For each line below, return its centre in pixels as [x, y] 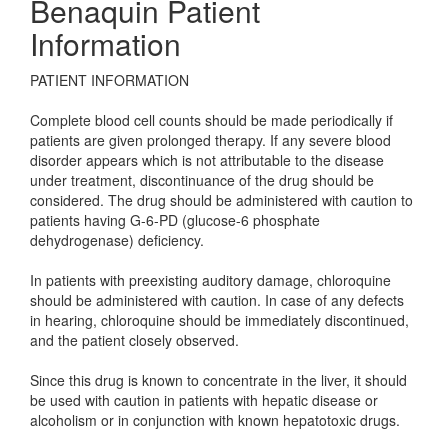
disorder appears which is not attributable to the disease [207, 160]
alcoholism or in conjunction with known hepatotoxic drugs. [215, 420]
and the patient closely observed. [134, 340]
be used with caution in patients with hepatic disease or [204, 400]
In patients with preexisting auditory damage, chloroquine [210, 280]
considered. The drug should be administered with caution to [221, 200]
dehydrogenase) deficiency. [117, 240]
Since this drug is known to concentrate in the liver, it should [218, 380]
